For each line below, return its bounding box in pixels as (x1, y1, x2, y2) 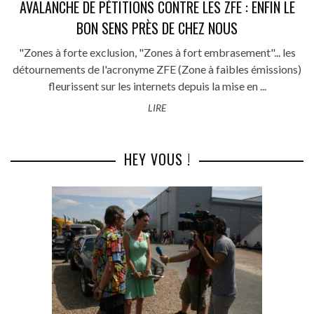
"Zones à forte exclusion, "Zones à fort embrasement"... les (18, 45, 296, 59)
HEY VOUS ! (123, 148, 191, 170)
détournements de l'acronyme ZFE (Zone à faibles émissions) (13, 62, 301, 76)
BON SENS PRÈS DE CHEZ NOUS (76, 17, 238, 39)
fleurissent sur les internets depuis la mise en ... (48, 78, 266, 93)
